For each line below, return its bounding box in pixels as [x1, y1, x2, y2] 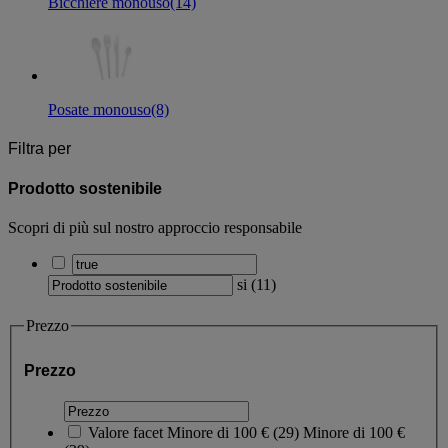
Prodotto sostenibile [8, 179, 162, 197]
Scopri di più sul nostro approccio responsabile [8, 218, 302, 236]
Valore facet [88, 423, 163, 441]
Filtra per [8, 140, 71, 158]
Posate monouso [48, 101, 151, 119]
